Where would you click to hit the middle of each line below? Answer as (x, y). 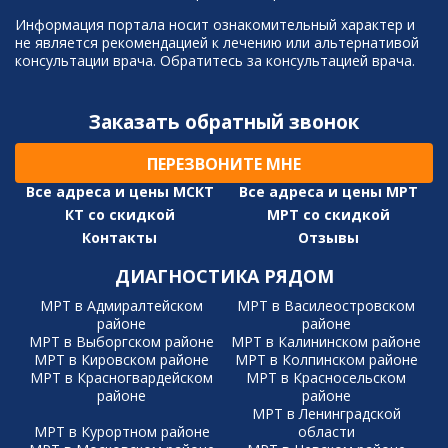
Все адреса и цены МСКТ (119, 192)
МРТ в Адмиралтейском (122, 306)
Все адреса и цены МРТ (328, 192)
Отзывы (328, 238)
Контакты (119, 238)
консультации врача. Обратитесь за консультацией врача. (215, 61)
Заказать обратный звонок (224, 122)
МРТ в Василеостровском (326, 306)
